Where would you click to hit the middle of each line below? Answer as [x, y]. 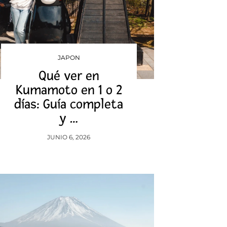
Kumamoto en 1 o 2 [69, 90]
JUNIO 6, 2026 [69, 137]
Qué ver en [69, 76]
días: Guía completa [69, 104]
